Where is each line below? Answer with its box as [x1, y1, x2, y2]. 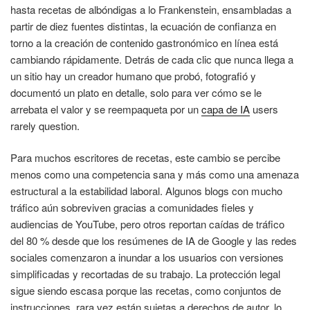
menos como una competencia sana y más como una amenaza [10, 167, 299, 182]
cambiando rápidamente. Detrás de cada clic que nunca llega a [10, 51, 293, 66]
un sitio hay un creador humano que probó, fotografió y [10, 68, 256, 83]
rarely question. [10, 118, 80, 133]
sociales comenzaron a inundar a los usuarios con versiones [10, 250, 284, 265]
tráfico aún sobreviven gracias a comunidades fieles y [10, 200, 254, 215]
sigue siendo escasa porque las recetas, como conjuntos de [10, 283, 281, 298]
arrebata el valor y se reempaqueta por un [10, 101, 201, 116]
